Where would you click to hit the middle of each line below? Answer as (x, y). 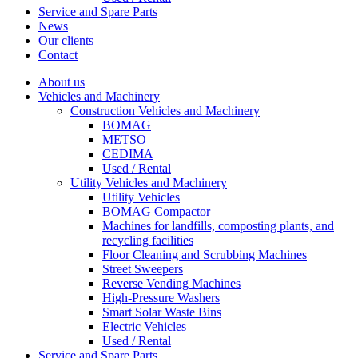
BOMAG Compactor (156, 211)
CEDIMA (128, 154)
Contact (58, 55)
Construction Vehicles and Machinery (165, 111)
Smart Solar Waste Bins (162, 312)
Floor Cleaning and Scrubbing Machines (205, 255)
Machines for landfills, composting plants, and (218, 226)
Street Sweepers (143, 269)
